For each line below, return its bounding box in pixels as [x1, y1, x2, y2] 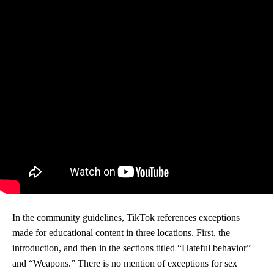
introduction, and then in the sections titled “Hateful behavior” [12, 243, 251, 253]
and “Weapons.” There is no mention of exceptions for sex [12, 258, 237, 268]
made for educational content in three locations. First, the [12, 228, 230, 238]
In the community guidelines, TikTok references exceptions [12, 212, 240, 223]
